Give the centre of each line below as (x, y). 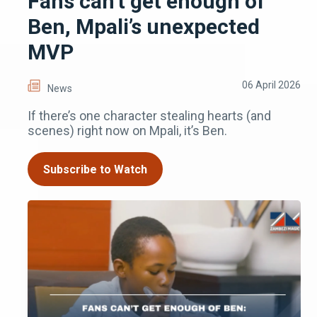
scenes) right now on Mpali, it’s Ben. (127, 131)
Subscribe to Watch (95, 170)
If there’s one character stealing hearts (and (149, 116)
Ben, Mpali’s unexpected (144, 27)
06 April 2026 (271, 85)
